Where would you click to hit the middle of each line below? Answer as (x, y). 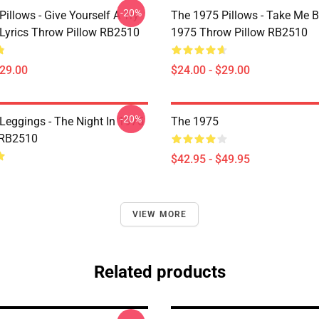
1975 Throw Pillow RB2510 (239, 32)
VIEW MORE (159, 214)
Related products (159, 272)
